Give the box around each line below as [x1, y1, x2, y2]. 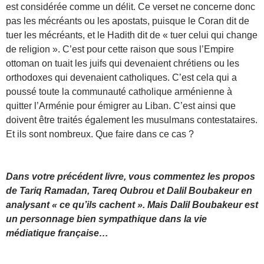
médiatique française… [6, 227, 108, 238]
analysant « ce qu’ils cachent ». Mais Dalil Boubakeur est [6, 199, 258, 210]
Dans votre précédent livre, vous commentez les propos [6, 171, 255, 181]
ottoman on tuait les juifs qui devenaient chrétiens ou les [6, 58, 239, 68]
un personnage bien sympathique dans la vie [6, 213, 207, 224]
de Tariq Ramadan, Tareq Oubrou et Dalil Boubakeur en [6, 185, 252, 196]
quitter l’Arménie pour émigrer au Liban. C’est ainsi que [6, 100, 236, 111]
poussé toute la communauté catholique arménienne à [6, 86, 232, 97]
